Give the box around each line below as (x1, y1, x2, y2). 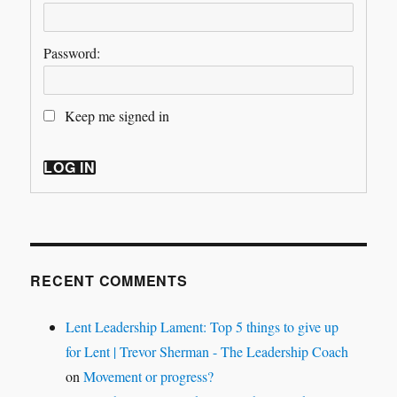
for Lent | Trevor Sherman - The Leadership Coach (66, 342, 349, 361)
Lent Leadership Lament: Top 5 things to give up (66, 317, 339, 336)
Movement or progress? (83, 367, 214, 385)
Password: (43, 43, 101, 62)
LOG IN (43, 157, 96, 177)
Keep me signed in (65, 106, 170, 125)
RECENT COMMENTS (30, 270, 188, 291)
